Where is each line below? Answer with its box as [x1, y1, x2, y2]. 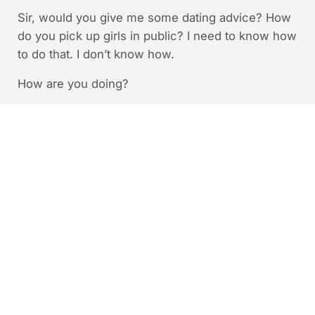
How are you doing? [17, 76, 129, 91]
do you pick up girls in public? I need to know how [17, 28, 297, 43]
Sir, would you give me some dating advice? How [17, 10, 291, 25]
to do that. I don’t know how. [17, 46, 174, 61]
